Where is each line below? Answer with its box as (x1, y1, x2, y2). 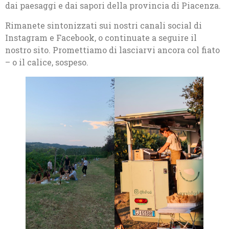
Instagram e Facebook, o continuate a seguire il (5, 32, 197, 43)
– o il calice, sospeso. (5, 56, 88, 67)
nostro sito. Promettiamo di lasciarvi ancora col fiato (5, 44, 220, 55)
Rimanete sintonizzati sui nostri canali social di (5, 19, 202, 31)
